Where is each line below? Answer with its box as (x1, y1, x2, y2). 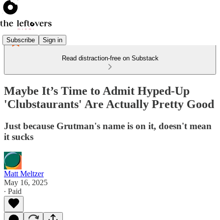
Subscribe (6, 36, 35, 44)
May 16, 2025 (4, 178, 48, 187)
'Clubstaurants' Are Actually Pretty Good (4, 97, 214, 110)
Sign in (43, 36, 62, 44)
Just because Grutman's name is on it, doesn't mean (4, 120, 212, 131)
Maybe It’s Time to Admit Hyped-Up (4, 84, 190, 97)
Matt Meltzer (4, 169, 44, 178)
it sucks (4, 131, 33, 142)
